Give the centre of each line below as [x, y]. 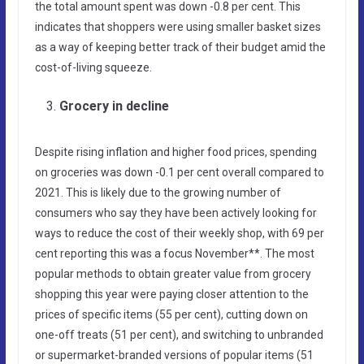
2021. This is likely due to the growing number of [158, 192]
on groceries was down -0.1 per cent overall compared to [179, 172]
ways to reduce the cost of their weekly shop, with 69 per [179, 233]
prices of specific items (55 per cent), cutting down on [171, 314]
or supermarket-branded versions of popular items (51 [174, 355]
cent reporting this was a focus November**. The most [174, 253]
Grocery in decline [114, 106]
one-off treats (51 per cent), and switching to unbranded [179, 334]
